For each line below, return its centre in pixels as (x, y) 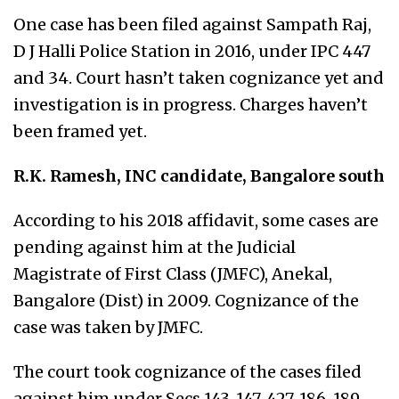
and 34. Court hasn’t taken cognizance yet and (199, 77)
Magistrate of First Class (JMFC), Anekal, (173, 273)
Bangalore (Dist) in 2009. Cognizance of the (186, 300)
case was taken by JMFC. (108, 327)
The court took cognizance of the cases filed (187, 371)
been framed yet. (80, 131)
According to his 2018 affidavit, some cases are (196, 220)
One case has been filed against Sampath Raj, (192, 24)
